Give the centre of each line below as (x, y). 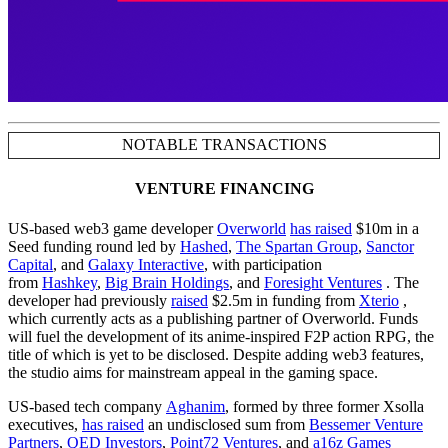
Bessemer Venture (366, 424)
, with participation (263, 264)
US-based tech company (87, 406)
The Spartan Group (297, 246)
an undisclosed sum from (226, 424)
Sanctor (390, 246)
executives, (45, 424)
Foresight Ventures (323, 282)
